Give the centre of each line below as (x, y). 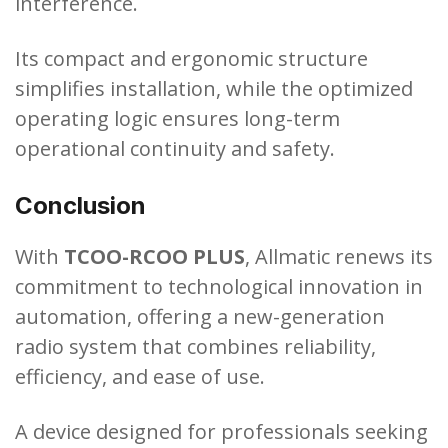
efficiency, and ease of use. (140, 376)
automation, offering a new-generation (200, 316)
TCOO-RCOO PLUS (154, 256)
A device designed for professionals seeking (221, 431)
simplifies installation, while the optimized (214, 88)
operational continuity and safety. (175, 148)
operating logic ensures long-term (177, 118)
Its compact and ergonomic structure (191, 58)
